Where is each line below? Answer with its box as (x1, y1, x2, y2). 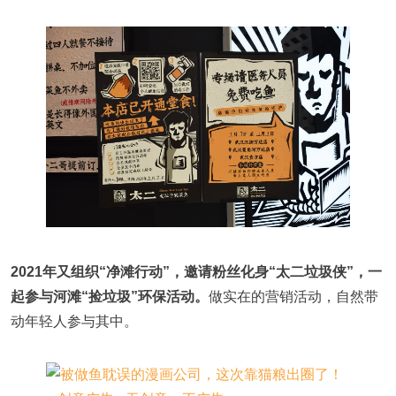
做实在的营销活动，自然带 (209, 289, 378, 305)
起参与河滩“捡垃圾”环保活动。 (11, 289, 209, 305)
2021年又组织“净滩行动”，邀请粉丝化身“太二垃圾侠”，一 (11, 264, 382, 280)
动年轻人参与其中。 (11, 314, 138, 330)
